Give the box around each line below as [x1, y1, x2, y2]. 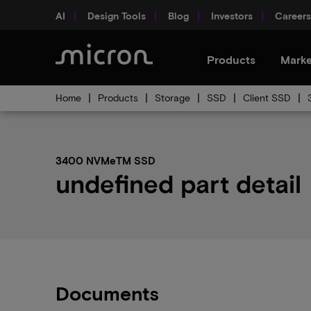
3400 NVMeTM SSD [56, 154, 155, 167]
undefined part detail [56, 168, 301, 198]
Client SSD [243, 92, 291, 103]
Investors [211, 9, 253, 22]
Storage [155, 92, 190, 103]
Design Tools [87, 9, 146, 22]
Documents [56, 281, 159, 305]
